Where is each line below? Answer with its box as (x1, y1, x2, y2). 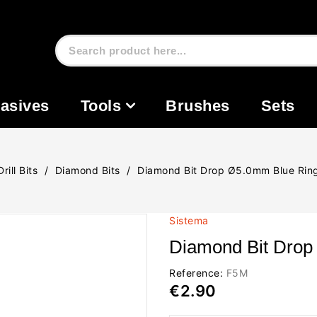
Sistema (169, 214, 209, 226)
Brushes (166, 96, 230, 115)
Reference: (169, 267, 223, 279)
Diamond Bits (54, 164, 120, 176)
